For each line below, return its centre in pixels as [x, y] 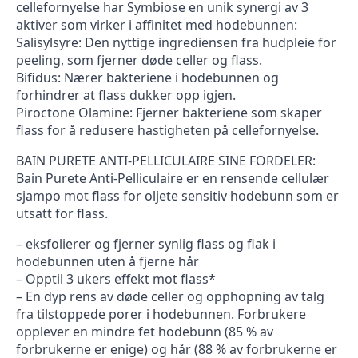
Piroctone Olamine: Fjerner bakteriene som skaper [169, 113]
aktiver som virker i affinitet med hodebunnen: [157, 25]
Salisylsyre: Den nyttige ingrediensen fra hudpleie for [176, 43]
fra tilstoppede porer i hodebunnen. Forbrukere [161, 314]
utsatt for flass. [62, 214]
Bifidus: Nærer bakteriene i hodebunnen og [147, 78]
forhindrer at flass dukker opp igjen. [126, 95]
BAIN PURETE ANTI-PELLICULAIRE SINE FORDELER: [166, 161]
